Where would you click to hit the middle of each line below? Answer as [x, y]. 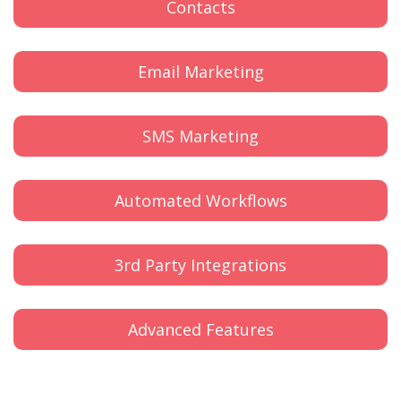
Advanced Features [200, 329]
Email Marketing [200, 72]
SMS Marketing [200, 136]
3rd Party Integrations [200, 265]
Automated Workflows [200, 200]
